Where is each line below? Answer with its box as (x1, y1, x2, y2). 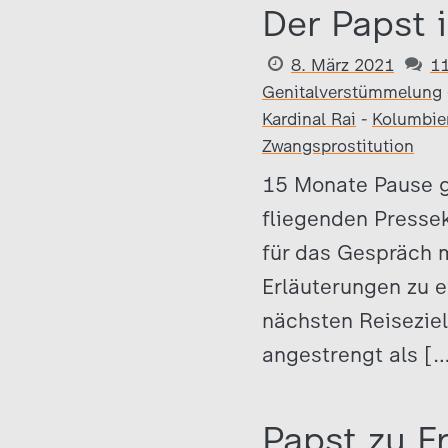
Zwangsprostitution (262, 136, 414, 156)
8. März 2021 (291, 55, 394, 75)
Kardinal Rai (262, 109, 356, 129)
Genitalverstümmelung (262, 82, 442, 102)
